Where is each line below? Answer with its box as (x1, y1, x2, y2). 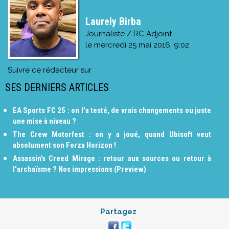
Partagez (100, 207, 136, 216)
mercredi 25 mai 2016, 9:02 (94, 40, 189, 50)
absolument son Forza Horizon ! (13, 140, 116, 150)
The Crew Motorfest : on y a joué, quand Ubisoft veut (13, 129, 212, 139)
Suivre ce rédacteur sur (8, 65, 91, 75)
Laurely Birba (85, 15, 141, 28)
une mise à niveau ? (13, 116, 76, 126)
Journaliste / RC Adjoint (85, 29, 172, 38)
